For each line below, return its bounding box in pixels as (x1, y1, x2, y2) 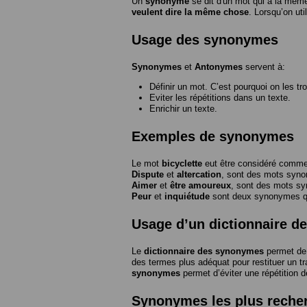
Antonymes (195, 62, 243, 73)
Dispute (132, 169, 164, 180)
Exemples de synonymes (132, 129, 294, 145)
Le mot (132, 158, 162, 169)
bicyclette (162, 158, 202, 169)
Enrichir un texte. (149, 103, 217, 114)
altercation (177, 169, 221, 180)
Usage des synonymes (132, 32, 278, 48)
